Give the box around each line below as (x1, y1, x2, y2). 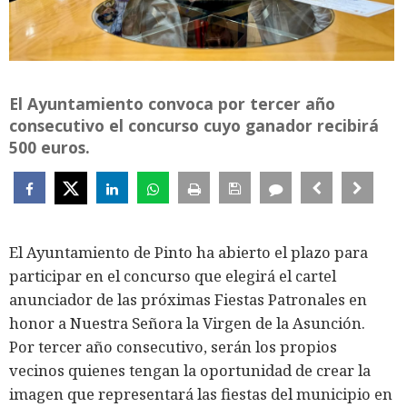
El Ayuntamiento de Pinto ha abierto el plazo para (9, 242, 368, 263)
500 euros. (9, 136, 90, 159)
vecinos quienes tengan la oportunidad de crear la (9, 360, 371, 382)
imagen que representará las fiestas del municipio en (9, 383, 392, 405)
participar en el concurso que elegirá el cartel (9, 265, 336, 287)
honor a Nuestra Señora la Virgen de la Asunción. (9, 313, 365, 334)
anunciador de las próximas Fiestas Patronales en (9, 289, 367, 311)
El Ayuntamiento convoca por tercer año (9, 93, 335, 115)
